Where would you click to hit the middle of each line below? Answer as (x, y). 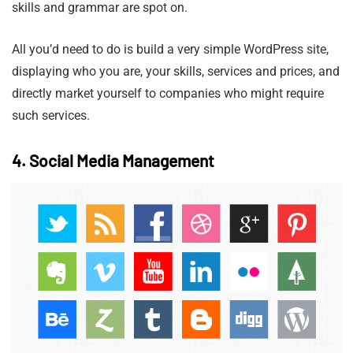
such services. (51, 115)
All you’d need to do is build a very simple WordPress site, (170, 49)
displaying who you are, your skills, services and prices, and (176, 71)
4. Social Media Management (113, 160)
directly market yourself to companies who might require (168, 93)
